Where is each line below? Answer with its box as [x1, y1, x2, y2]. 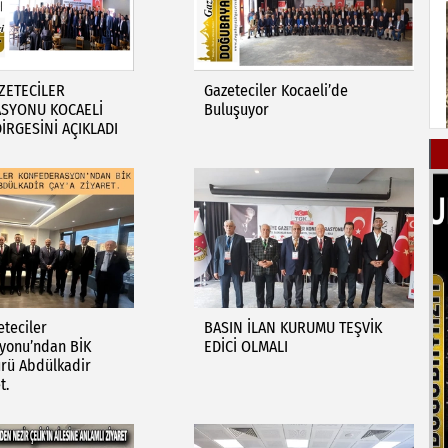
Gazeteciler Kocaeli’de [203, 81, 348, 100]
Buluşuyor [203, 100, 269, 119]
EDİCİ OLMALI [203, 337, 288, 356]
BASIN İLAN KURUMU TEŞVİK [203, 318, 382, 337]
